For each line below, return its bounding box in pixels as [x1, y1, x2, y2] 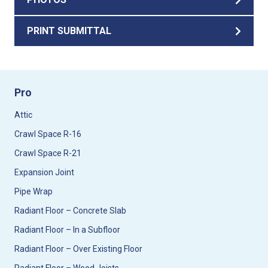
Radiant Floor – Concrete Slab [14, 206, 126, 215]
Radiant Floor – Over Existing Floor [14, 244, 142, 254]
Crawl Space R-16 [14, 129, 81, 139]
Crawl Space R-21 [14, 148, 81, 158]
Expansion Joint [14, 167, 74, 177]
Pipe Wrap [14, 187, 53, 196]
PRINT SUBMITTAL [27, 25, 111, 36]
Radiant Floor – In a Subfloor [14, 225, 120, 234]
